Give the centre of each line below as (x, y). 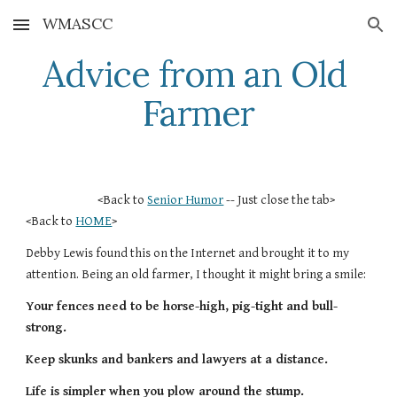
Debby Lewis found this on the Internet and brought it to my (188, 253)
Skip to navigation (327, 33)
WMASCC (78, 24)
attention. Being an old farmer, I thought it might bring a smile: (196, 274)
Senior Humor (186, 200)
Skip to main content (77, 33)
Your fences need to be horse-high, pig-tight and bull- (182, 306)
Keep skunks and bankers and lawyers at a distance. (177, 359)
